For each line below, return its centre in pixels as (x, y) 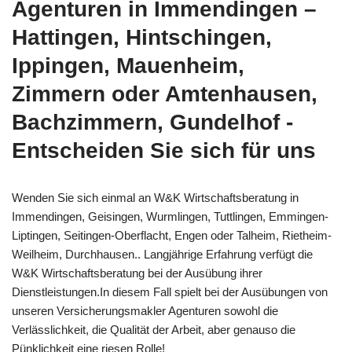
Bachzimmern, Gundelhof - (152, 122)
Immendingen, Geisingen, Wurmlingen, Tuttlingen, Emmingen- (170, 216)
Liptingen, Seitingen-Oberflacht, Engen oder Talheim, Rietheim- (172, 235)
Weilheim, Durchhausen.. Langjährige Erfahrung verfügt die (162, 254)
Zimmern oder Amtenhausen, (165, 93)
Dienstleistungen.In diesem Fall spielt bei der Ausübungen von (170, 291)
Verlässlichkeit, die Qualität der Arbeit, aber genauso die (154, 329)
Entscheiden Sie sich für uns (164, 150)
